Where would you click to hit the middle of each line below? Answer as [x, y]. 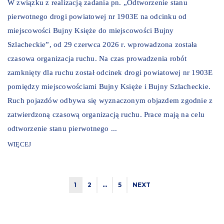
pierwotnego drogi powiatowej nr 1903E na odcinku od [97, 17]
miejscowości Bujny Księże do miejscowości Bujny [91, 31]
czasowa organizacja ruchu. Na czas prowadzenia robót [97, 59]
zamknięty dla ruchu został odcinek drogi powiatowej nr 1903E [110, 73]
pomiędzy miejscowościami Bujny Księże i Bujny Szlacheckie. [109, 87]
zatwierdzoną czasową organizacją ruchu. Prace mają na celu [106, 115]
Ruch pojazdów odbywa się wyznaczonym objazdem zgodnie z [110, 101]
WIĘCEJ [19, 144]
